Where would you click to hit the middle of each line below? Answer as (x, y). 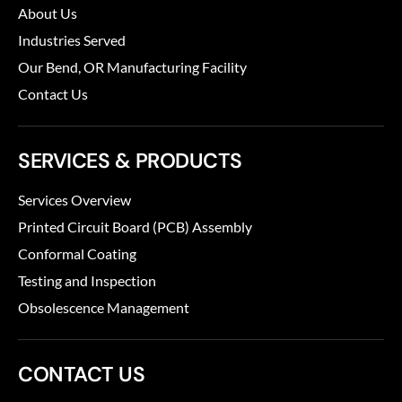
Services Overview (74, 200)
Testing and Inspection (87, 281)
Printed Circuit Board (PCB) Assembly (135, 227)
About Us (48, 13)
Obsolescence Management (104, 308)
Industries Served (72, 40)
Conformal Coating (77, 254)
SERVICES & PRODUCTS (130, 161)
